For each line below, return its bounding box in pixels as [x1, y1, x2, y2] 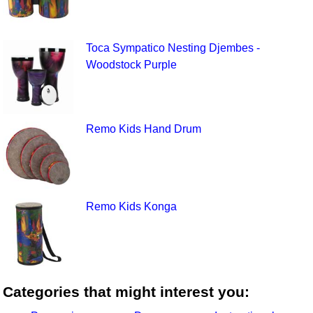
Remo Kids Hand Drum [85, 122, 201, 135]
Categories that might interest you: [3, 283, 250, 300]
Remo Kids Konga [85, 200, 177, 212]
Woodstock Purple [85, 59, 177, 71]
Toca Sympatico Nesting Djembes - [85, 42, 260, 54]
